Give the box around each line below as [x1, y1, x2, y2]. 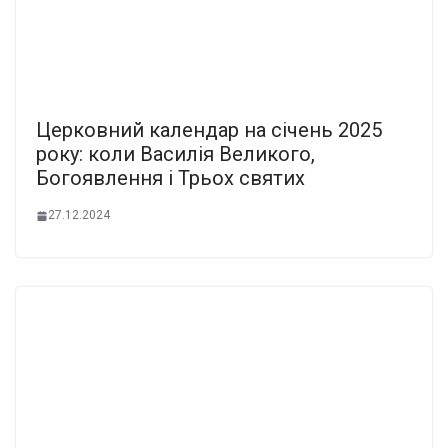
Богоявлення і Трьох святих [36, 166, 305, 191]
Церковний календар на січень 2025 [36, 118, 382, 143]
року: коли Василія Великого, [36, 142, 315, 167]
